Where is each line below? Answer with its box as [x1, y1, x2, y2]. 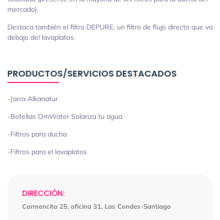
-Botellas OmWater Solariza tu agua [7, 112, 122, 121]
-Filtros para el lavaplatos [7, 147, 87, 157]
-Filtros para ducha [7, 130, 67, 139]
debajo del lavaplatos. [7, 33, 75, 42]
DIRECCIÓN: [22, 188, 65, 199]
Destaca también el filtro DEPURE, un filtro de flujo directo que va [7, 23, 213, 32]
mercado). [7, 5, 38, 14]
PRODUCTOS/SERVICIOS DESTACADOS [7, 67, 177, 80]
